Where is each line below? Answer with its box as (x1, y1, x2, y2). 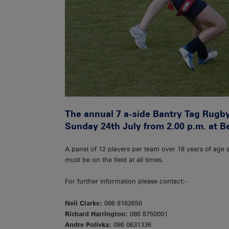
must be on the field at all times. (65, 155, 164, 164)
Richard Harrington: (65, 210, 130, 218)
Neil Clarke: (65, 199, 104, 207)
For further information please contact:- (65, 177, 187, 186)
